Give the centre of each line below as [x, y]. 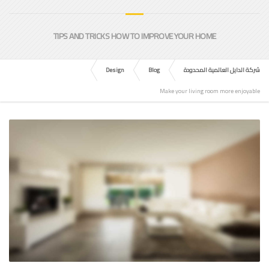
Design [115, 70]
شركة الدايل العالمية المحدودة [222, 70]
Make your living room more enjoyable [210, 91]
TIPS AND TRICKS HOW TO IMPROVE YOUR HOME [134, 36]
